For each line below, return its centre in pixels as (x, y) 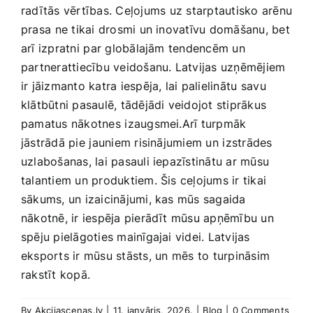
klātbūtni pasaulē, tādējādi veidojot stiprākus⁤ (144, 105)
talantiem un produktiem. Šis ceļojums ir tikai (144, 181)
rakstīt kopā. (56, 275)
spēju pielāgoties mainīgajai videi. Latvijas (136, 237)
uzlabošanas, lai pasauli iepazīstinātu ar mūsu (145, 162)
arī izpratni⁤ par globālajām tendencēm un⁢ (133, 49)
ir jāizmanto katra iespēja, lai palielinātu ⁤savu (144, 86)
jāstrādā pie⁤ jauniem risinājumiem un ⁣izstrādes (147, 143)
